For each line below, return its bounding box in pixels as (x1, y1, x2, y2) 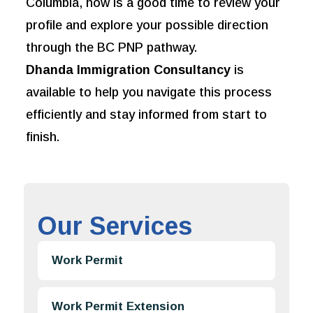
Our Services (38, 212, 193, 241)
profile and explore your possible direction (26, 18, 269, 33)
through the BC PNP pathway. (26, 41, 198, 55)
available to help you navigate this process (26, 85, 272, 100)
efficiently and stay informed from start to (26, 108, 268, 122)
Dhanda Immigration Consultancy (26, 63, 231, 78)
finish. (26, 130, 60, 145)
